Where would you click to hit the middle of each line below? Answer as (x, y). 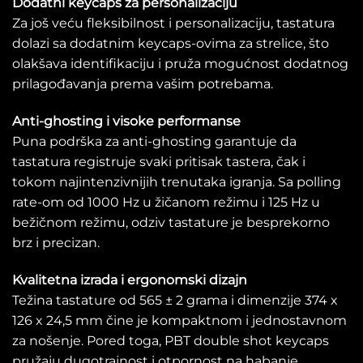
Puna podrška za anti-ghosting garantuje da (154, 141)
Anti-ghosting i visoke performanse (126, 121)
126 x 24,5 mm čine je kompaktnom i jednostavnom (179, 320)
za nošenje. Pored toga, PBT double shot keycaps (171, 340)
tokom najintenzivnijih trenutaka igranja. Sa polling (177, 181)
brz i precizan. (56, 242)
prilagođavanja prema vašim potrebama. (143, 84)
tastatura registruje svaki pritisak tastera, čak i (159, 161)
